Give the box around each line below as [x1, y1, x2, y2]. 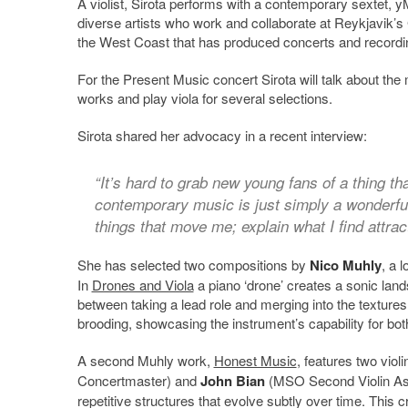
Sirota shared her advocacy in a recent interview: [76, 125, 367, 145]
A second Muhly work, [76, 350, 214, 370]
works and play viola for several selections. [76, 87, 332, 107]
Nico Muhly [309, 254, 382, 275]
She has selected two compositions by [76, 254, 310, 274]
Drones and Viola [91, 274, 194, 294]
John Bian [199, 370, 265, 391]
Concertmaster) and [76, 370, 200, 390]
